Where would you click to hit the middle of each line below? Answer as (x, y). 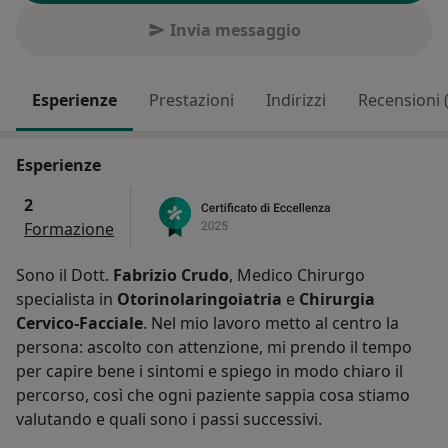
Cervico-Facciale (79, 323)
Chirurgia (337, 299)
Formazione (69, 229)
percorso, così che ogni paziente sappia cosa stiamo (213, 395)
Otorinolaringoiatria (199, 299)
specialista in (66, 299)
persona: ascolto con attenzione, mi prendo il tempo (214, 347)
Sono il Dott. (64, 275)
